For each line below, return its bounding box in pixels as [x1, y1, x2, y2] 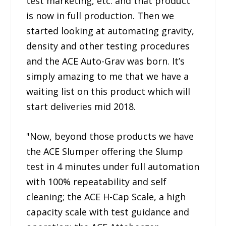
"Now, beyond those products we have [26, 130, 194, 143]
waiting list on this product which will [26, 85, 191, 98]
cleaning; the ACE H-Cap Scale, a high [26, 191, 186, 203]
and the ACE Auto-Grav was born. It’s [26, 55, 185, 68]
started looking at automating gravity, [26, 25, 195, 37]
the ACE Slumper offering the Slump [26, 145, 184, 158]
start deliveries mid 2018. [26, 100, 136, 113]
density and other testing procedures [26, 40, 190, 52]
